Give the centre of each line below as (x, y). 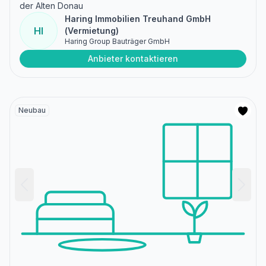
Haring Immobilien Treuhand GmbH (138, 18)
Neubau (32, 110)
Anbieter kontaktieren (133, 58)
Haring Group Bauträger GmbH (117, 41)
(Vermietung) (92, 30)
